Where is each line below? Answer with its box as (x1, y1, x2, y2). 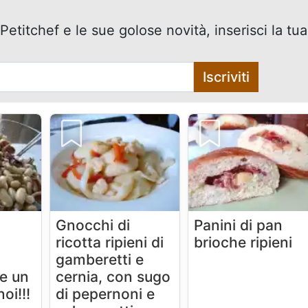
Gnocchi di (56, 217, 131, 234)
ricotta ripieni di (56, 234, 164, 252)
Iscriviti (203, 69, 250, 86)
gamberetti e (56, 251, 144, 269)
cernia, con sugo (56, 268, 171, 286)
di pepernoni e (56, 285, 155, 303)
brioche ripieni (194, 234, 293, 252)
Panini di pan (194, 217, 283, 234)
